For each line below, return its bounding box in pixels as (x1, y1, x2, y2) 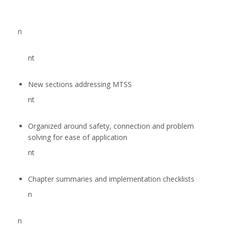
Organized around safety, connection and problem (28, 121, 194, 131)
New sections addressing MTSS (28, 79, 132, 89)
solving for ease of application (28, 132, 127, 142)
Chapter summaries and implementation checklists (28, 174, 194, 184)
